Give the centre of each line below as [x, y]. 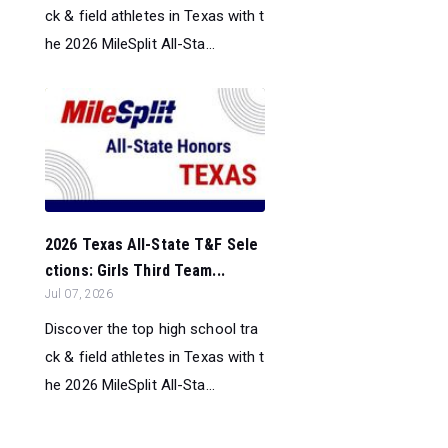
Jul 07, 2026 [79, 294]
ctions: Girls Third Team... [135, 271]
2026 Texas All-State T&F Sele [151, 245]
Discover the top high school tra [152, 329]
